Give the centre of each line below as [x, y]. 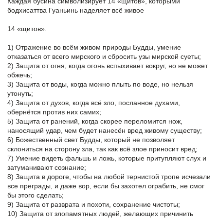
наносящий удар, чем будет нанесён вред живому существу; [105, 131]
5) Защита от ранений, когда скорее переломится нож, [95, 121]
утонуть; [20, 94]
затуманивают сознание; [47, 168]
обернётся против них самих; [54, 112]
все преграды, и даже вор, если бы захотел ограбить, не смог [106, 186]
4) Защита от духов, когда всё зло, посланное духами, [94, 103]
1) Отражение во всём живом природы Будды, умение [94, 47]
